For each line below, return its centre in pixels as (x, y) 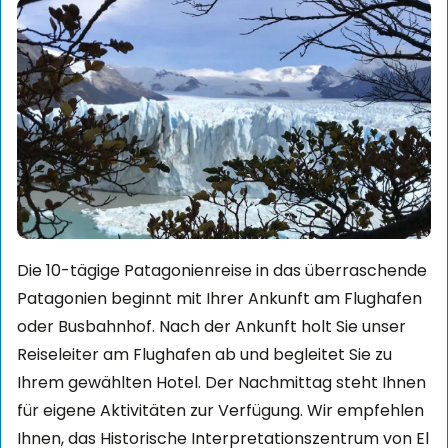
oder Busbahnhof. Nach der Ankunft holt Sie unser (211, 326)
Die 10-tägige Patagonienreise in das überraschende (222, 270)
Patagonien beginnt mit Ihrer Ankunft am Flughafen (219, 298)
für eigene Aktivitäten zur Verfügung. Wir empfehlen (220, 410)
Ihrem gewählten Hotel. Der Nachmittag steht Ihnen (221, 382)
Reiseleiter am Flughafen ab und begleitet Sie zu (204, 354)
